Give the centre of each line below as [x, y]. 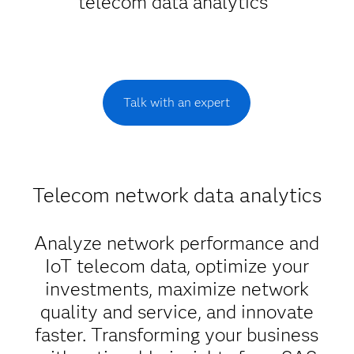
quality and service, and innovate [177, 312]
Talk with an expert [177, 102]
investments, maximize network [177, 289]
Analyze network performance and [177, 243]
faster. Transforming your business [177, 335]
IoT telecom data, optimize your [177, 266]
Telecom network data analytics [177, 195]
